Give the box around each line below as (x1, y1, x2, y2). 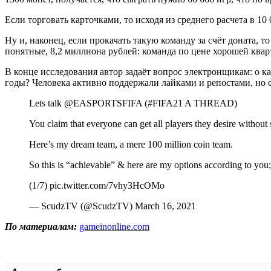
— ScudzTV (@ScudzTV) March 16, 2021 (29, 200, 196, 211)
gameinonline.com (79, 221, 149, 232)
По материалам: (5, 221, 77, 232)
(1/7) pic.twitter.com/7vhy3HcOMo (29, 180, 165, 191)
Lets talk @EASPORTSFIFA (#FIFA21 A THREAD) (29, 97, 237, 108)
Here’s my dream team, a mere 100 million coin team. (29, 139, 233, 149)
